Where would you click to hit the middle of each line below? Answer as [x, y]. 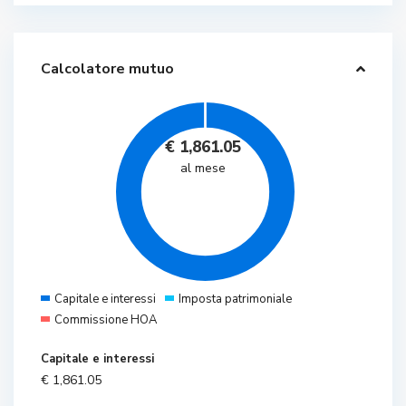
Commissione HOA [106, 320]
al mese [203, 169]
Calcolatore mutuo [108, 69]
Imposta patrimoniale [236, 300]
